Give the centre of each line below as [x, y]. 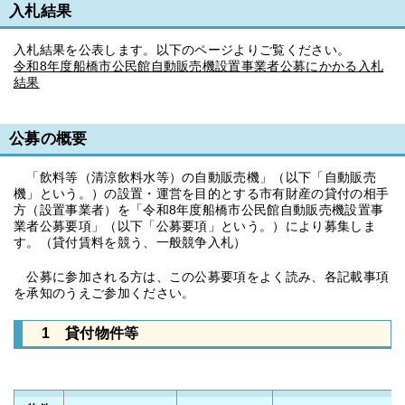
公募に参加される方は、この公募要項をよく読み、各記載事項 [202, 277]
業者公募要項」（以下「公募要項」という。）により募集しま [195, 226]
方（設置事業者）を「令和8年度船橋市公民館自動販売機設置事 [199, 210]
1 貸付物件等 [83, 333]
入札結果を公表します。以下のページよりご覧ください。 [182, 50]
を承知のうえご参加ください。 [104, 293]
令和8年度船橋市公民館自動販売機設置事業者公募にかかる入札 [199, 66]
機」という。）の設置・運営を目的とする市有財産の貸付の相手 [202, 193]
